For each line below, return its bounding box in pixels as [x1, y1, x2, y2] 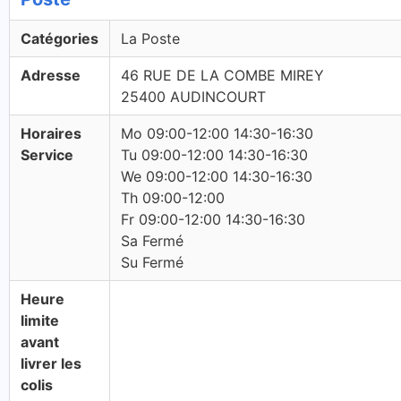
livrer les [21, 354, 81, 372]
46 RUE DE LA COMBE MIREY [121, 66, 324, 84]
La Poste [121, 30, 180, 47]
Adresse [21, 66, 81, 84]
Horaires [21, 124, 81, 142]
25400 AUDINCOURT [121, 88, 266, 106]
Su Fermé [121, 253, 183, 271]
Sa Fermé [121, 232, 183, 250]
